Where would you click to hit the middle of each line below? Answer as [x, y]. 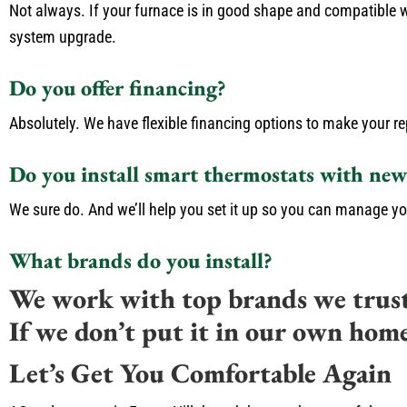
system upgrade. [63, 37]
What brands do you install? [141, 260]
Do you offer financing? [118, 88]
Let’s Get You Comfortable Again [200, 373]
